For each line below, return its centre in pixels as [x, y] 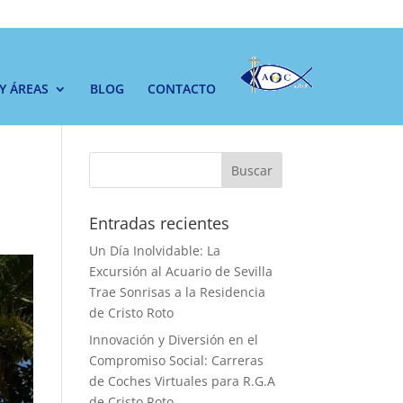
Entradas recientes [159, 223]
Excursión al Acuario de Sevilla [180, 271]
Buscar [251, 170]
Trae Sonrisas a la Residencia [177, 292]
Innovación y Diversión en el [173, 340]
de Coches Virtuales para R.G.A [182, 381]
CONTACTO [182, 89]
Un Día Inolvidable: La [154, 251]
